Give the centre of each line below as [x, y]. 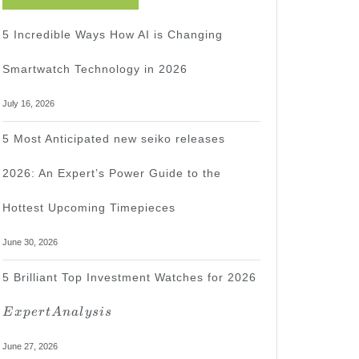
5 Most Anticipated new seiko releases [114, 139]
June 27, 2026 [30, 346]
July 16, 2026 [28, 103]
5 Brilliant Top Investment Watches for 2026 [129, 277]
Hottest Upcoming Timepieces [89, 208]
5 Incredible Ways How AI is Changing [113, 34]
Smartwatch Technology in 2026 [95, 69]
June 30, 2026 [30, 242]
